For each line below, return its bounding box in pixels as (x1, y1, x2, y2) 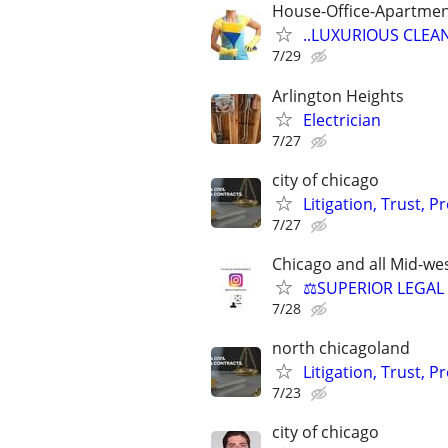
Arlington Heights (272, 84, 404, 107)
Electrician (303, 108, 381, 131)
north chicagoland (272, 337, 410, 360)
